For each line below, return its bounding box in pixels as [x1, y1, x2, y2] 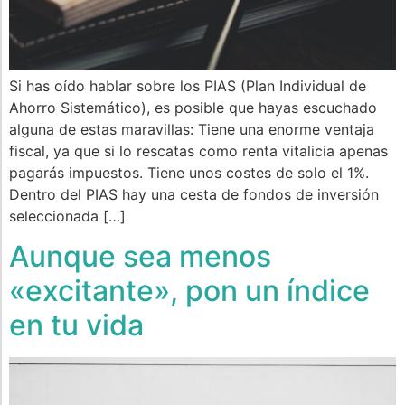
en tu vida [9, 307, 144, 344]
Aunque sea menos [9, 239, 271, 275]
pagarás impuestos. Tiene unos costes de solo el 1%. [9, 163, 369, 182]
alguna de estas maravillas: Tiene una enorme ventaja [9, 119, 374, 138]
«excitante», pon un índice [9, 273, 370, 309]
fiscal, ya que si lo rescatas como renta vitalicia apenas [9, 141, 388, 160]
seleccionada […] [9, 206, 126, 225]
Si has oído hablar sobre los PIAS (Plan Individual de [9, 76, 366, 95]
